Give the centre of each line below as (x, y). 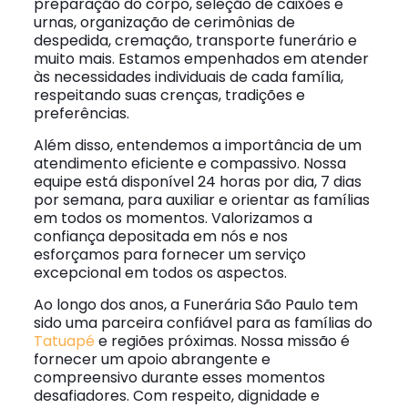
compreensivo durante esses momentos (179, 377)
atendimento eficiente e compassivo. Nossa (189, 163)
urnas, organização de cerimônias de (164, 22)
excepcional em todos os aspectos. (160, 273)
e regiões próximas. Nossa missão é (222, 341)
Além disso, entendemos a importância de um (197, 145)
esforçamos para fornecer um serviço (169, 255)
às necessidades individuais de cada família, (188, 77)
